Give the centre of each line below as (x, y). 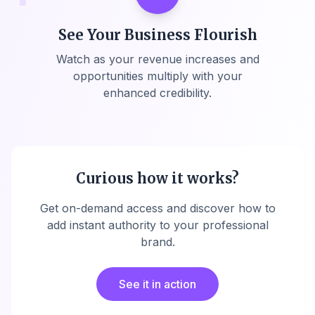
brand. (157, 242)
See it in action (157, 284)
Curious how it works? (157, 178)
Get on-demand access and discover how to (157, 208)
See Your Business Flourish (157, 35)
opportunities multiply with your (157, 76)
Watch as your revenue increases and (157, 59)
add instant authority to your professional (157, 225)
